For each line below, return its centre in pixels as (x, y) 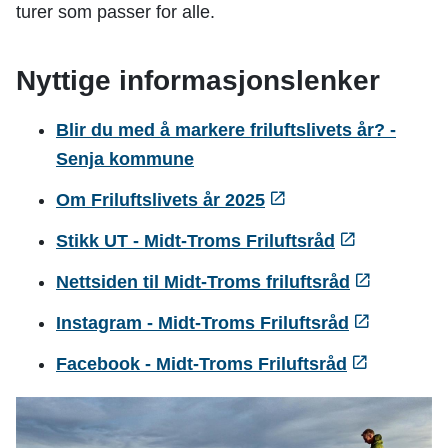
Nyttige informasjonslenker (202, 80)
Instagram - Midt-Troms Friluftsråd (202, 323)
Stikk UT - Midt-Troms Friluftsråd (195, 241)
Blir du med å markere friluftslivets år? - (226, 130)
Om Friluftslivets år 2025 (160, 200)
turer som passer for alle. (118, 12)
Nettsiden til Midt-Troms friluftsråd (203, 282)
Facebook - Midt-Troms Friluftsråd (201, 364)
